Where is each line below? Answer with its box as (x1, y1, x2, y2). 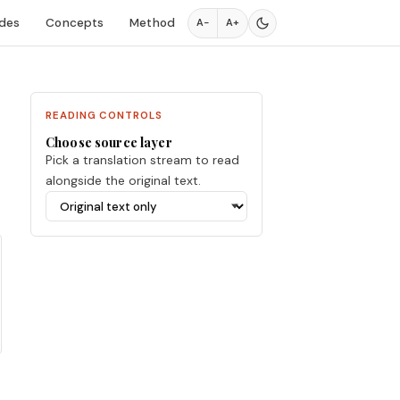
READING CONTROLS (46, 109, 162, 122)
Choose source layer (46, 133, 172, 151)
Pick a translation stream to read (46, 152, 239, 168)
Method (129, 15, 175, 30)
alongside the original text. (46, 172, 201, 188)
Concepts (46, 15, 104, 30)
